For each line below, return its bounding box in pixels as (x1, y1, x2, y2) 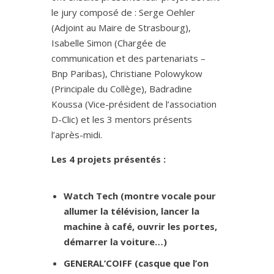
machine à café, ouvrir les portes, (64, 220, 217, 233)
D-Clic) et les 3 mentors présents (51, 113, 192, 126)
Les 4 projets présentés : (51, 153, 166, 166)
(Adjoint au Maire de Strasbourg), (51, 21, 191, 34)
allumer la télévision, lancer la (64, 205, 199, 218)
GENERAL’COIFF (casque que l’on (64, 257, 209, 270)
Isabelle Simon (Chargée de (51, 37, 166, 50)
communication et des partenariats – (51, 52, 206, 65)
